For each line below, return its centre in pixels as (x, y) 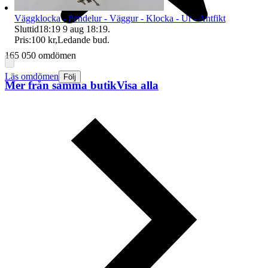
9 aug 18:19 (85, 29)
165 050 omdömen (40, 56)
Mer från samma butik (61, 85)
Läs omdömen (32, 77)
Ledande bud (82, 39)
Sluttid (27, 29)
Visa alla (138, 85)
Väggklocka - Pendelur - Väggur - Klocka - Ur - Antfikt (120, 18)
